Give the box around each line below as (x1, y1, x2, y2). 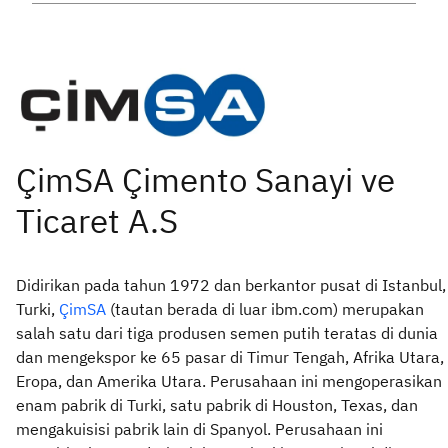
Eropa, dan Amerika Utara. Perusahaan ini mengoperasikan (16, 370, 442, 391)
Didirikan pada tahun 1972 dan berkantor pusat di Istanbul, (16, 274, 446, 295)
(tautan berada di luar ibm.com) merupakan (106, 298, 424, 319)
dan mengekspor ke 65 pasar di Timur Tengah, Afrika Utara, (16, 346, 444, 367)
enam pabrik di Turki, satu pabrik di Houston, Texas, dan (16, 394, 418, 415)
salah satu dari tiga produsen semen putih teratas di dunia (16, 322, 438, 343)
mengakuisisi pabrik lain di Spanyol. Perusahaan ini (16, 418, 383, 439)
